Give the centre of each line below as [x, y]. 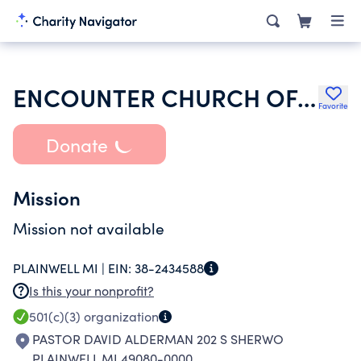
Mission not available [89, 228]
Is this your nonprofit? [91, 290]
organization [120, 316]
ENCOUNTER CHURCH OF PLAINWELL [307, 97]
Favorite [333, 106]
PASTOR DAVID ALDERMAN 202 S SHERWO [158, 339]
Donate [77, 144]
